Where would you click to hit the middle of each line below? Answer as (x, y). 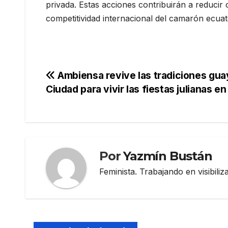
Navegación (91, 79)
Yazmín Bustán (168, 156)
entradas (79, 121)
